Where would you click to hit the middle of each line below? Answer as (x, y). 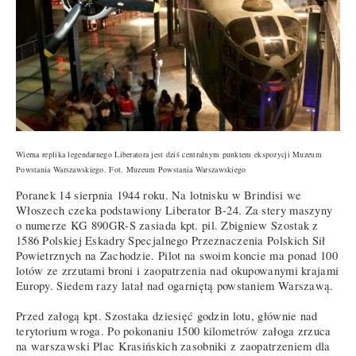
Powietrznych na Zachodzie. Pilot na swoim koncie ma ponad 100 (177, 255)
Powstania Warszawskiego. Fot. (71, 170)
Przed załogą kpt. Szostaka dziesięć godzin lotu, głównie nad (167, 315)
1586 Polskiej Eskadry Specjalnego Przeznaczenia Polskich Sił (171, 240)
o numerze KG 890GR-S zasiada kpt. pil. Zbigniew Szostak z (167, 225)
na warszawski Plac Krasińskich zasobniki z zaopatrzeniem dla (173, 346)
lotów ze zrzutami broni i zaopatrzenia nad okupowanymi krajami (178, 270)
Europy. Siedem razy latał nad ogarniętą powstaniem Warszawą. (175, 285)
